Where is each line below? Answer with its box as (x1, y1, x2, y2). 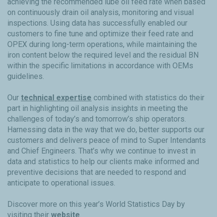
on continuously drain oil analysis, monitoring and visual (7, 8, 194, 17)
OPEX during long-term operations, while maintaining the (7, 40, 197, 49)
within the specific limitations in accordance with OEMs (7, 61, 193, 71)
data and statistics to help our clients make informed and (7, 157, 199, 167)
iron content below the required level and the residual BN (7, 50, 199, 60)
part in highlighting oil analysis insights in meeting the (7, 104, 188, 113)
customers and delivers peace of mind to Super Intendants (7, 136, 206, 145)
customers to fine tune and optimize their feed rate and (7, 29, 193, 39)
